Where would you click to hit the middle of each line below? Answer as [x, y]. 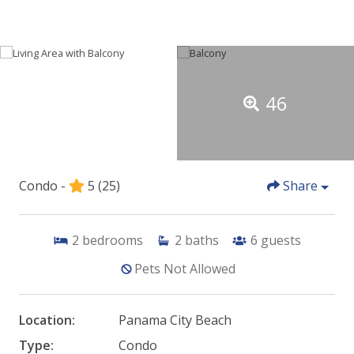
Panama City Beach [175, 320]
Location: [47, 320]
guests [281, 241]
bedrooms [113, 241]
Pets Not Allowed [185, 269]
